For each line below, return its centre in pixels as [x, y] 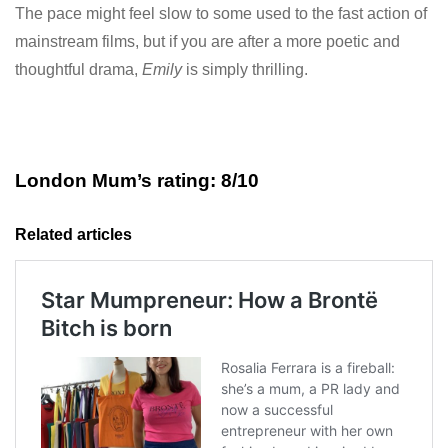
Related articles [75, 235]
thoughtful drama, [78, 70]
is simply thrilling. [247, 70]
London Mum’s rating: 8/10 [137, 181]
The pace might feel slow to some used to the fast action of [221, 14]
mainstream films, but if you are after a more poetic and [207, 42]
